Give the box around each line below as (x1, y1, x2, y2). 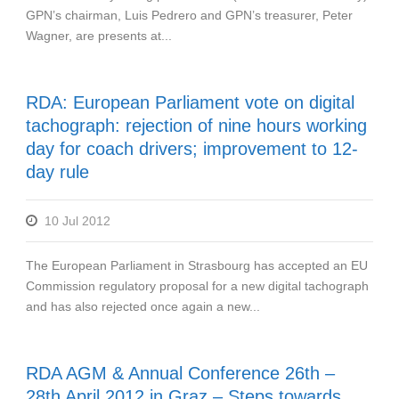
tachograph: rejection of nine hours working (26, 115, 367, 135)
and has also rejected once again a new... (26, 298, 260, 313)
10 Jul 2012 (45, 213, 110, 228)
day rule (26, 161, 89, 182)
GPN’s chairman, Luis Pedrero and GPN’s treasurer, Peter (26, 7, 353, 22)
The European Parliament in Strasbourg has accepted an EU (26, 257, 368, 273)
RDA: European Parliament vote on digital (26, 92, 354, 112)
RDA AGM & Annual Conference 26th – (26, 362, 335, 383)
